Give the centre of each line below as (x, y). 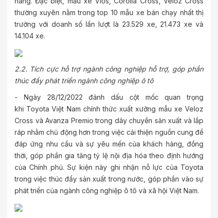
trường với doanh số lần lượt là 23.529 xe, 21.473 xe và (109, 24)
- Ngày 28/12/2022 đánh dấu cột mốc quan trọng (109, 97)
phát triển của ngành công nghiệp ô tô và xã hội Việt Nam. (107, 191)
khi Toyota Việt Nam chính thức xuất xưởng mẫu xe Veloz (109, 109)
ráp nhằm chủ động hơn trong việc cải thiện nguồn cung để (109, 132)
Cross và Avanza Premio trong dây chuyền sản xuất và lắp (109, 120)
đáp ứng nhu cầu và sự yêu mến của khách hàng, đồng (109, 144)
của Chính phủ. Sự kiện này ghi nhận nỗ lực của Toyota (109, 167)
